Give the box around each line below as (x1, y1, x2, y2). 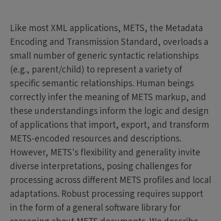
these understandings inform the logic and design (10, 105, 209, 118)
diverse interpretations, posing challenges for (10, 160, 192, 174)
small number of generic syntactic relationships (10, 49, 199, 63)
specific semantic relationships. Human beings (10, 77, 194, 91)
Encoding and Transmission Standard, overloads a (10, 36, 208, 49)
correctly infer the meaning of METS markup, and (10, 91, 206, 105)
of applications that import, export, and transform (10, 118, 209, 132)
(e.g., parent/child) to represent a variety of (10, 63, 182, 77)
